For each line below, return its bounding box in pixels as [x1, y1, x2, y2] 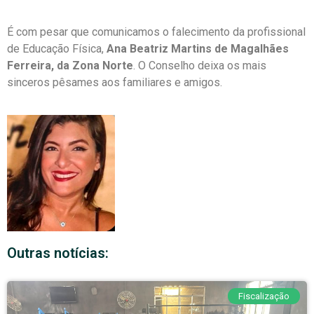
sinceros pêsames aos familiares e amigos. [7, 76, 222, 89]
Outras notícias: [7, 245, 109, 262]
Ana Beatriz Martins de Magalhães [107, 42, 289, 55]
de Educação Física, [7, 42, 107, 55]
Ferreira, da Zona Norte [7, 59, 133, 72]
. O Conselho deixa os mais [133, 59, 266, 72]
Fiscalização [238, 291, 289, 302]
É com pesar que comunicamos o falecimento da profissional [7, 25, 306, 39]
